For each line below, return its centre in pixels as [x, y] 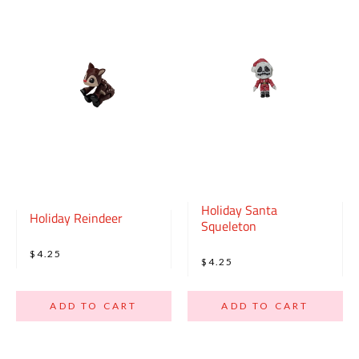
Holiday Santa [239, 210]
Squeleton [229, 226]
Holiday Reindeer [76, 218]
